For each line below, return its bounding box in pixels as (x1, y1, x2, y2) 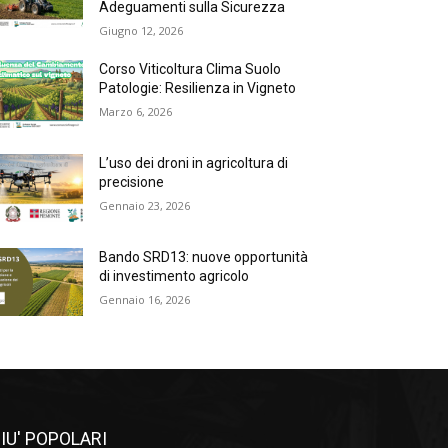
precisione (99, 174, 165, 191)
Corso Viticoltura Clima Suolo (99, 61, 282, 77)
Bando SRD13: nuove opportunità (99, 249, 309, 266)
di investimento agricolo (99, 268, 250, 285)
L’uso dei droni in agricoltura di (99, 155, 289, 172)
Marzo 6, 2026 (99, 104, 173, 119)
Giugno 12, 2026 (99, 23, 184, 38)
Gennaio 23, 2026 (99, 198, 191, 214)
